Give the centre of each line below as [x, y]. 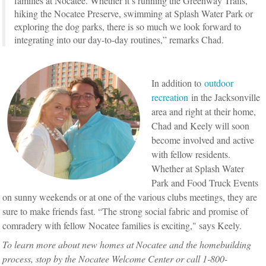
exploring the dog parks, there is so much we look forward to [128, 26]
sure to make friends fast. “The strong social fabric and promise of [126, 211]
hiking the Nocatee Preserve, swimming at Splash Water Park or [134, 13]
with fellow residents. [191, 154]
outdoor [219, 83]
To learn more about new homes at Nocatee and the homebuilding [127, 244]
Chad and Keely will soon [201, 126]
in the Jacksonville [224, 97]
